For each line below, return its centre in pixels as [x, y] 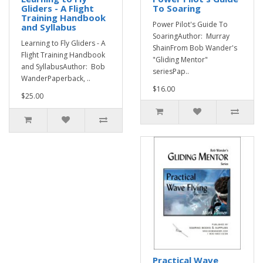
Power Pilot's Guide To [190, 24]
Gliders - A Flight [58, 8]
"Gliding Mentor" [180, 60]
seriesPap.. [171, 71]
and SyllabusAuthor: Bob [63, 67]
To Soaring [177, 8]
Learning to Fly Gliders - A [63, 43]
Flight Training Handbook [63, 55]
